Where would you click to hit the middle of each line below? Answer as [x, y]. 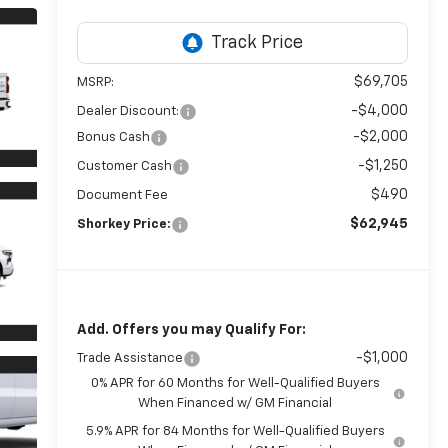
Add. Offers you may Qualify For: [191, 330]
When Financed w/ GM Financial [235, 404]
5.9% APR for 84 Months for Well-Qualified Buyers [235, 432]
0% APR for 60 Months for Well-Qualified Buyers [235, 384]
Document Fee [122, 196]
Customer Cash [124, 167]
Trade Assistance [129, 359]
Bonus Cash [113, 138]
